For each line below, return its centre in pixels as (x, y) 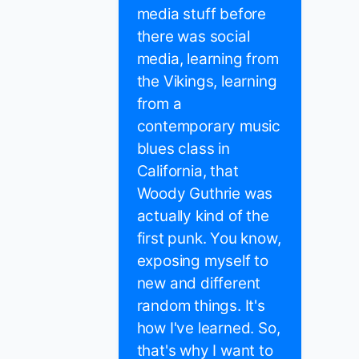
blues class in (183, 149)
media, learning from (208, 59)
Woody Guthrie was (205, 194)
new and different (199, 284)
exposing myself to (202, 261)
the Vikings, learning (207, 82)
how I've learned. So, (208, 329)
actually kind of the (203, 216)
